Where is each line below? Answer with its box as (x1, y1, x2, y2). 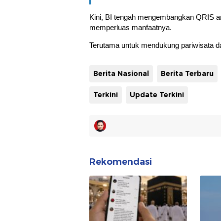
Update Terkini (130, 90, 184, 99)
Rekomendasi (89, 156, 152, 167)
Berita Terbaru (161, 69, 214, 78)
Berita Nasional (93, 69, 149, 78)
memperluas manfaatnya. (89, 23, 172, 32)
